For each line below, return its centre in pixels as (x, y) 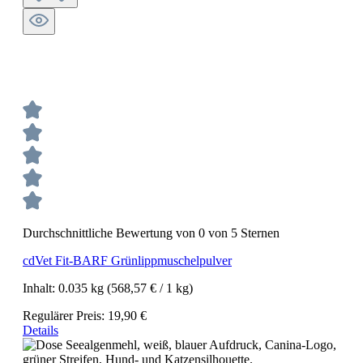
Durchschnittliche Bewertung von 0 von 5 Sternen (151, 233)
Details (41, 330)
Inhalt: (41, 288)
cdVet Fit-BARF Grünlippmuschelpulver (127, 261)
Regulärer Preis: (65, 316)
